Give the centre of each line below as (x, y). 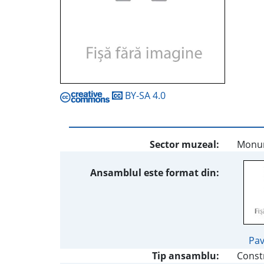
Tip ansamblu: (186, 256)
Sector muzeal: (184, 145)
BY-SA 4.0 (144, 96)
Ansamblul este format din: (155, 173)
